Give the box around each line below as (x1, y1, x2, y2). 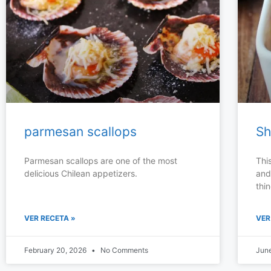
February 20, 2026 (24, 246, 88, 255)
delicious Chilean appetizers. (24, 168, 137, 179)
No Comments (99, 246, 148, 255)
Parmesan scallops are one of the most (24, 155, 177, 166)
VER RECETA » (24, 214, 76, 223)
